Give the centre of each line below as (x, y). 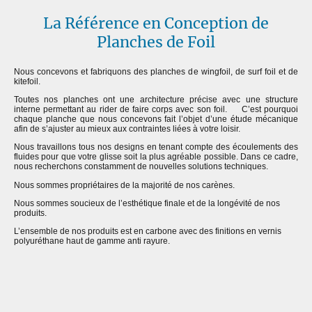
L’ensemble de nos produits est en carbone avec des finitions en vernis (148, 232)
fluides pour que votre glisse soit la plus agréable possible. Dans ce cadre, (156, 157)
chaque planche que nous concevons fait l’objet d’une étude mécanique (156, 119)
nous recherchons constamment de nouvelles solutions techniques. (141, 167)
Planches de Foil (156, 42)
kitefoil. (28, 81)
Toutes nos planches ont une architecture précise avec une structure (156, 100)
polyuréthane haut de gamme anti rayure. (92, 241)
